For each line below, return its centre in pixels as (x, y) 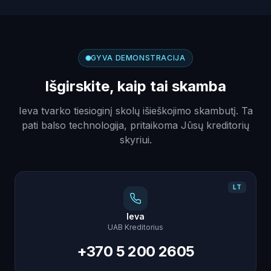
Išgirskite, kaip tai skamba (135, 86)
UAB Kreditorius (135, 227)
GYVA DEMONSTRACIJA (138, 58)
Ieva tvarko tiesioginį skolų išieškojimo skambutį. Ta (135, 111)
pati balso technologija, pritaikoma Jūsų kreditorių (135, 125)
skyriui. (135, 140)
